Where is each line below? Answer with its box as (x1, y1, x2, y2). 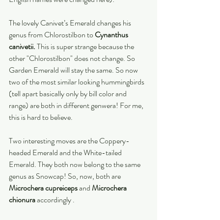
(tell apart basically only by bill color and (9, 88, 128, 99)
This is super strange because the (35, 41, 136, 52)
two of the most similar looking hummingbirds (9, 76, 146, 87)
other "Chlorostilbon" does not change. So (9, 53, 137, 64)
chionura (9, 194, 35, 205)
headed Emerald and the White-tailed (9, 147, 123, 158)
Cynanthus (95, 29, 130, 40)
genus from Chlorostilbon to (9, 29, 95, 40)
